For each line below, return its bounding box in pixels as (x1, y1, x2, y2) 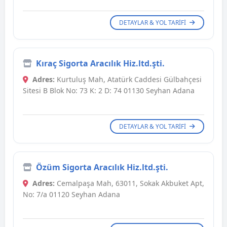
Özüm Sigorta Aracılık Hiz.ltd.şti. (36, 162, 168, 173)
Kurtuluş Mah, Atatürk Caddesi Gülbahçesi (55, 74, 202, 85)
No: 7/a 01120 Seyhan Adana (23, 190, 120, 200)
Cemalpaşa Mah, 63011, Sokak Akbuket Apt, (55, 178, 204, 188)
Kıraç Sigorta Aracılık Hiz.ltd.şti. (36, 58, 165, 69)
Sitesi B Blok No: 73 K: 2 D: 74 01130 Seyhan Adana (23, 86, 195, 96)
